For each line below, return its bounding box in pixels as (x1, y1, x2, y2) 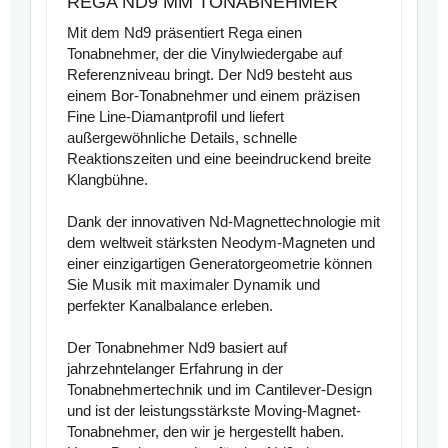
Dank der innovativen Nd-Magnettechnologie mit (67, 213, 380, 231)
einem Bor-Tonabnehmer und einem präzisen (67, 87, 360, 105)
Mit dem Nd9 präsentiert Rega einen (67, 24, 302, 42)
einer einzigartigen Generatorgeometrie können (67, 255, 372, 273)
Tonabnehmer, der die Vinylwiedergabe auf (67, 45, 342, 63)
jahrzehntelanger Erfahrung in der (67, 360, 283, 378)
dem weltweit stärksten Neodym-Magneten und (67, 234, 375, 252)
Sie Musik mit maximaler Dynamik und (67, 276, 320, 294)
